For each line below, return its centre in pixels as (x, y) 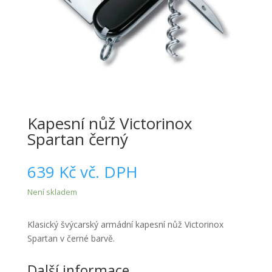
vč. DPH (109, 172)
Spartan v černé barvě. (71, 239)
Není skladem (55, 192)
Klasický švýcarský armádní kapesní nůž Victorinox (125, 225)
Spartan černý (77, 139)
